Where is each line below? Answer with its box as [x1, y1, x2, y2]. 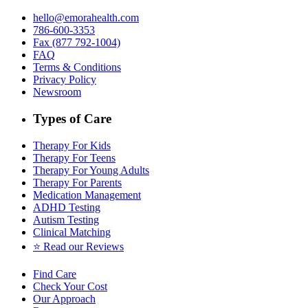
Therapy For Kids [33, 139, 111, 151]
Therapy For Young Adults [33, 164, 149, 176]
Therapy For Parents [33, 176, 122, 188]
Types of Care [33, 111, 111, 126]
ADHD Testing [33, 201, 100, 213]
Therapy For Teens [33, 151, 115, 164]
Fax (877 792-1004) [33, 36, 120, 49]
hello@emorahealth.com [33, 12, 139, 24]
